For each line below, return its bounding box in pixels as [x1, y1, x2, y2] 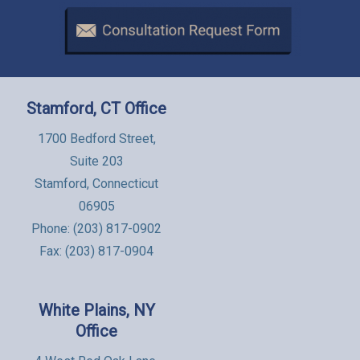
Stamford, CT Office [27, 98, 166, 118]
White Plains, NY [38, 300, 155, 320]
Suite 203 [69, 153, 124, 169]
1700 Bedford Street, [37, 130, 156, 146]
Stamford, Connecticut [35, 175, 158, 191]
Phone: [31, 220, 73, 236]
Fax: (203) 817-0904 [39, 243, 153, 259]
